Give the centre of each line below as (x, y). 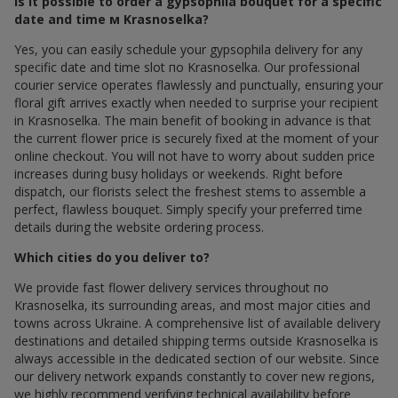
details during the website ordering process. (139, 227)
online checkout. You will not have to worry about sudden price (195, 156)
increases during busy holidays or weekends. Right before (179, 174)
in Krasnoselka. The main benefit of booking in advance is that (193, 121)
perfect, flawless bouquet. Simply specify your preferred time (188, 210)
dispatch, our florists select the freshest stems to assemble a (190, 192)
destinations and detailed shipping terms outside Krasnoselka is (196, 341)
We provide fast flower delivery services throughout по (171, 288)
